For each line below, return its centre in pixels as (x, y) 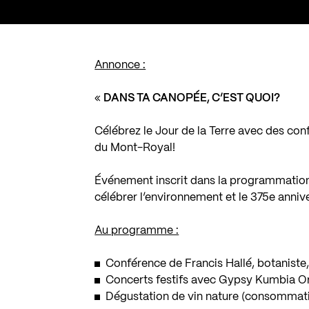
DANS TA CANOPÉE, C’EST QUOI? (192, 98)
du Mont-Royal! (135, 148)
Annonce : (120, 65)
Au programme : (137, 230)
